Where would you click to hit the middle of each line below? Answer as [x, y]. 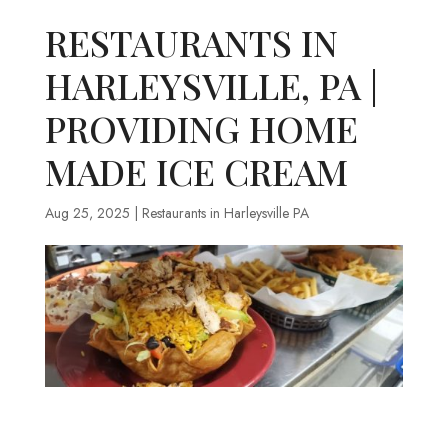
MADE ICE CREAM [196, 171]
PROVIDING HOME [201, 128]
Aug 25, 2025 [87, 213]
